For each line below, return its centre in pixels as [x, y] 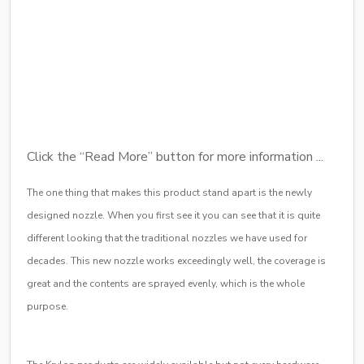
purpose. [48, 306]
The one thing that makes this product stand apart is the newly [169, 192]
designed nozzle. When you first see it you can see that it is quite [173, 215]
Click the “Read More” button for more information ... [175, 156]
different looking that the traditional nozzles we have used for [167, 238]
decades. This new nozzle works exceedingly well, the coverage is [176, 260]
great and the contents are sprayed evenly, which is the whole [166, 283]
